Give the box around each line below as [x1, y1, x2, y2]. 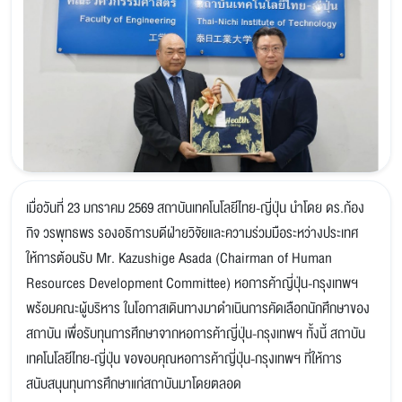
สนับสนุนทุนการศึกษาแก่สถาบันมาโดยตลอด [26, 372, 241, 397]
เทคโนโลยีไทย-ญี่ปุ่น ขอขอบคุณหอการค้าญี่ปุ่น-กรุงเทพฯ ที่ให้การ [26, 347, 342, 371]
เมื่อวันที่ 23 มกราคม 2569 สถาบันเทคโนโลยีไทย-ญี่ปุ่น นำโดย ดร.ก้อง [26, 197, 364, 221]
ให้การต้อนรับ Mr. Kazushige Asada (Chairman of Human [26, 247, 332, 271]
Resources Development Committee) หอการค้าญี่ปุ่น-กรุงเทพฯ [26, 272, 358, 296]
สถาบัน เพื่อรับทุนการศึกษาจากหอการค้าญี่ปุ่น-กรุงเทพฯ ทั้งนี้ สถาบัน [26, 322, 365, 346]
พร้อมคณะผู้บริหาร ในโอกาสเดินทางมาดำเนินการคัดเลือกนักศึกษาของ [26, 297, 370, 321]
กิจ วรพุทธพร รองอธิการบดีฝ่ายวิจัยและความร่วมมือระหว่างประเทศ [26, 222, 358, 246]
